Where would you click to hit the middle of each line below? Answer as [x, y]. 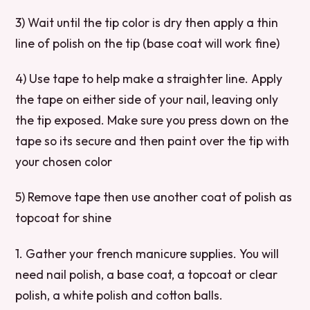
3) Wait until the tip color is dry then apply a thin [147, 23]
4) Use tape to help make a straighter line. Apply [149, 79]
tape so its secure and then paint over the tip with [153, 141]
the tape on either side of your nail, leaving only [147, 100]
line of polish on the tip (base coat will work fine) [148, 44]
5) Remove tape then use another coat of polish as [154, 197]
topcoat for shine [64, 218]
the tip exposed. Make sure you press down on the [152, 120]
